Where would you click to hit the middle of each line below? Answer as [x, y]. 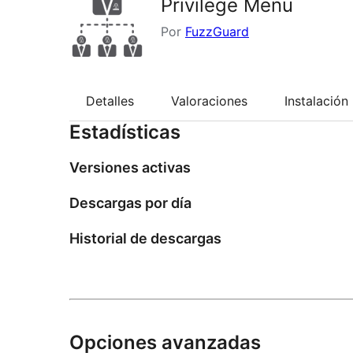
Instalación [316, 101]
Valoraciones [209, 101]
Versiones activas [130, 168]
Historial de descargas [145, 239]
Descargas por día [130, 203]
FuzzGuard [217, 32]
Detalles [110, 101]
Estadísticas [125, 132]
